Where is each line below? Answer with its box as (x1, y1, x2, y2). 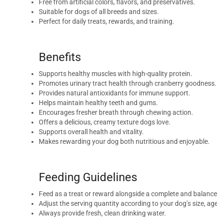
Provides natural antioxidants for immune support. (39, 89, 190, 97)
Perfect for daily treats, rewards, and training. (39, 17, 174, 26)
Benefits (39, 50, 81, 64)
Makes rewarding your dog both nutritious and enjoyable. (39, 137, 210, 145)
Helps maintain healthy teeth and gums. (39, 98, 158, 107)
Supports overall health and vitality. (39, 127, 144, 136)
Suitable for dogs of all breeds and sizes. (39, 8, 159, 16)
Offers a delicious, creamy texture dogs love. (39, 118, 170, 126)
